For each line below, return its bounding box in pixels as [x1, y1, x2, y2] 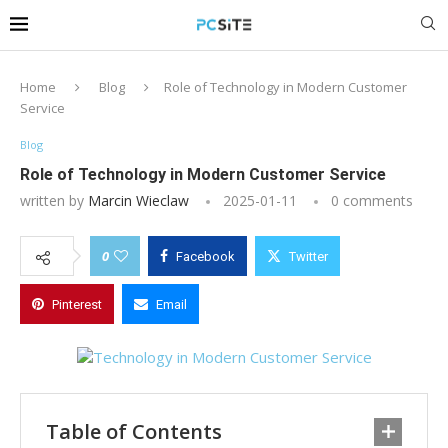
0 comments [331, 191, 413, 211]
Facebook [176, 249, 235, 265]
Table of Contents [46, 418, 222, 446]
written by [20, 191, 88, 211]
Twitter [289, 249, 328, 265]
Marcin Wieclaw [88, 191, 189, 211]
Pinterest [52, 297, 102, 313]
